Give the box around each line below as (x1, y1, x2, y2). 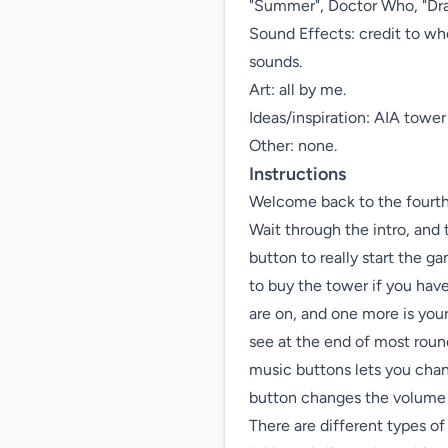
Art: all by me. (249, 80, 346, 99)
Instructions (249, 163, 346, 185)
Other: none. (249, 136, 337, 155)
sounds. (249, 52, 302, 71)
